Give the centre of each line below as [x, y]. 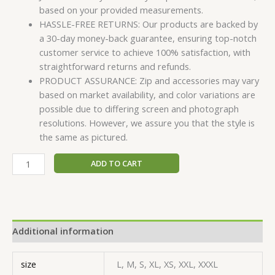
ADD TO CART [116, 163]
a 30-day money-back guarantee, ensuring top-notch [148, 38]
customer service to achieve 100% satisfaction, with [145, 52]
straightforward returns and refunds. [115, 67]
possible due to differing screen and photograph [139, 109]
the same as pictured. [83, 137]
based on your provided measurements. [121, 10]
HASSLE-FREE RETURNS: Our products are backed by [148, 24]
